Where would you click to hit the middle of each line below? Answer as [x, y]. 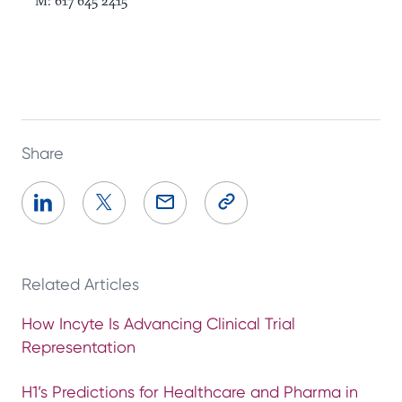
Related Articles [80, 284]
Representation [79, 346]
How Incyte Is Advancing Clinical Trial [158, 323]
